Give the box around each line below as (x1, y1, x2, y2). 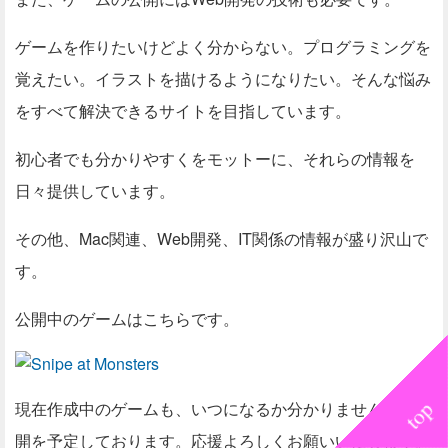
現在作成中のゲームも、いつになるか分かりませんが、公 (15, 397, 431, 420)
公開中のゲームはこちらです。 (15, 307, 239, 330)
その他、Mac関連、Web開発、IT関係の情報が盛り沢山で (15, 227, 428, 250)
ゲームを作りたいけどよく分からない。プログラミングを (15, 35, 431, 58)
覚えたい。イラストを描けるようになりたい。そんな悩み (15, 67, 431, 90)
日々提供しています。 (15, 179, 175, 202)
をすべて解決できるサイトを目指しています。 (15, 99, 351, 122)
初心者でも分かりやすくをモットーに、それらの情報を (15, 147, 415, 170)
